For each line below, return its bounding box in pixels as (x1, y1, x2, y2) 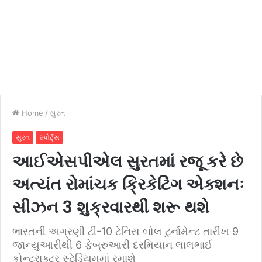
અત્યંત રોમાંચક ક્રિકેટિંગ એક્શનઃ (12, 173, 244, 196)
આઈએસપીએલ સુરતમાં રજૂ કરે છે (12, 150, 243, 173)
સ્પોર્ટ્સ (39, 133, 60, 142)
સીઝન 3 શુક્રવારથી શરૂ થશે (12, 196, 209, 219)
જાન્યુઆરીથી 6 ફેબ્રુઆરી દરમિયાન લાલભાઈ (12, 239, 213, 251)
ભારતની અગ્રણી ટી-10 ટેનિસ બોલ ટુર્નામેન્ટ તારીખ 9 (12, 225, 239, 237)
